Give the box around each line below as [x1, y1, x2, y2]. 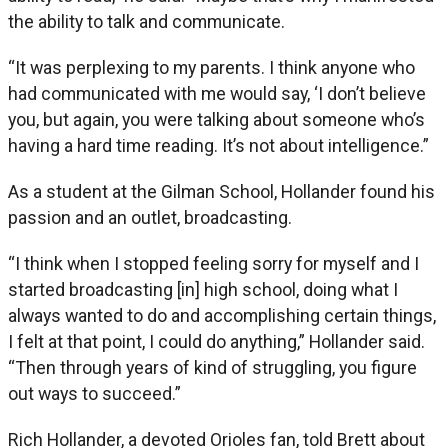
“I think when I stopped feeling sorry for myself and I [8, 252, 419, 274]
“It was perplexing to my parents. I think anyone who [8, 56, 415, 78]
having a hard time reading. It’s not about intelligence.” [8, 134, 429, 156]
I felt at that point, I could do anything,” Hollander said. [8, 330, 425, 352]
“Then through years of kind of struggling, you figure [8, 356, 417, 378]
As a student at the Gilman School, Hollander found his [8, 180, 435, 202]
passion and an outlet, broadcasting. [8, 206, 292, 228]
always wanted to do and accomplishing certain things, [8, 304, 436, 326]
